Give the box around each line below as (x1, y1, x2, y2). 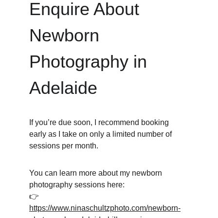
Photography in (29, 52, 152, 72)
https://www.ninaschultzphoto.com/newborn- (29, 204, 181, 212)
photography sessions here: (29, 181, 125, 189)
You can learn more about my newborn (29, 169, 164, 177)
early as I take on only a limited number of (29, 130, 174, 138)
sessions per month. (29, 142, 98, 150)
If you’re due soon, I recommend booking (29, 118, 171, 127)
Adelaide (29, 78, 97, 98)
